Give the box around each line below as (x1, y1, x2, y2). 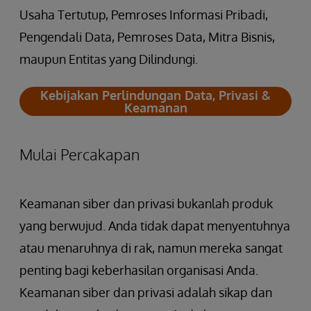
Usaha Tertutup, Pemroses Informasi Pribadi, (19, 6, 268, 22)
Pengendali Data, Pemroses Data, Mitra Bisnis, (19, 28, 275, 44)
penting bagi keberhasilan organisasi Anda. (19, 262, 258, 278)
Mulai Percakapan (19, 144, 140, 164)
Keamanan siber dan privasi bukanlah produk (19, 195, 273, 211)
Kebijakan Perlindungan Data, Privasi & (40, 87, 271, 103)
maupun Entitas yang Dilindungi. (19, 51, 198, 67)
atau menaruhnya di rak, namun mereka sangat (19, 239, 283, 255)
